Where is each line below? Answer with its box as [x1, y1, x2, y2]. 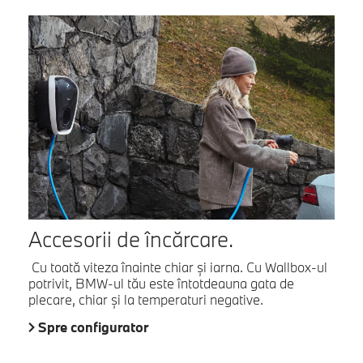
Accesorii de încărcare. [28, 225, 233, 254]
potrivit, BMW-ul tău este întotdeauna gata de [28, 275, 294, 293]
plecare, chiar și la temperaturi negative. [28, 291, 263, 309]
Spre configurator [38, 318, 148, 336]
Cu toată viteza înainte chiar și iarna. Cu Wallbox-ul [28, 258, 327, 276]
